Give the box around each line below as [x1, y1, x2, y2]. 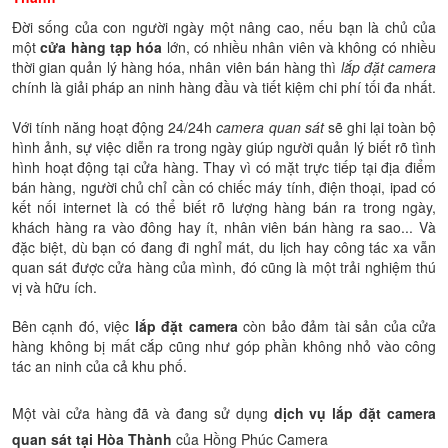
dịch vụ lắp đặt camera [267, 403, 437, 423]
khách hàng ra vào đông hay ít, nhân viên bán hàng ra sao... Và [12, 216, 436, 237]
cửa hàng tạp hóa [40, 37, 163, 57]
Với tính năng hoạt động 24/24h [12, 116, 217, 137]
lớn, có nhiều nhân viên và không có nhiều [162, 37, 437, 57]
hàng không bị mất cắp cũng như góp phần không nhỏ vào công [12, 336, 436, 356]
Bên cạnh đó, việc [12, 316, 135, 336]
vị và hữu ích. [12, 276, 101, 297]
